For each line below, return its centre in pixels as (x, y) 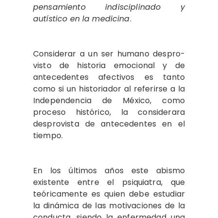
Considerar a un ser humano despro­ (109, 54)
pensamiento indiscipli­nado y (109, 7)
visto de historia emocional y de (109, 65)
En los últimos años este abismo (109, 170)
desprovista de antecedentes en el (109, 124)
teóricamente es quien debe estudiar (109, 194)
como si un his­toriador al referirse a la (109, 89)
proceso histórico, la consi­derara (109, 112)
